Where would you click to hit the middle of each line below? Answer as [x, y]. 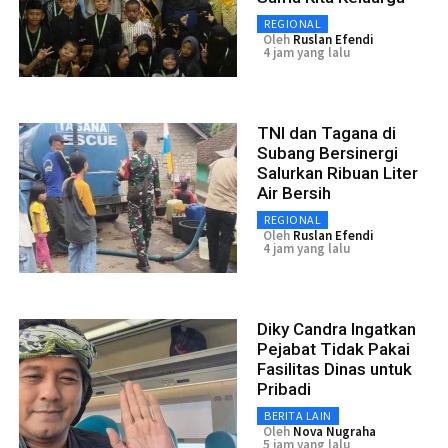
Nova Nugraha [334, 431]
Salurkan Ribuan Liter [337, 172]
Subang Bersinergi [327, 152]
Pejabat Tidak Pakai [333, 348]
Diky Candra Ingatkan [336, 328]
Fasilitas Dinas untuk [334, 368]
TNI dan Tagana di [326, 132]
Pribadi [284, 388]
